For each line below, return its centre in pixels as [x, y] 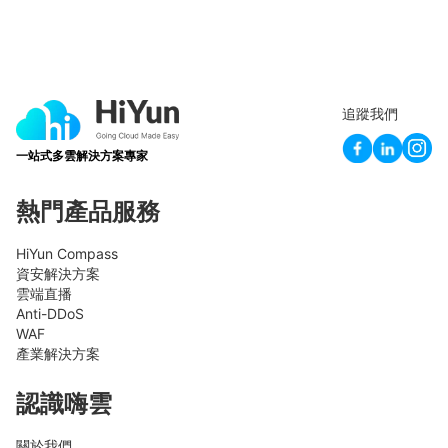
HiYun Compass [67, 254]
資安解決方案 [58, 274]
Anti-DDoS [50, 314]
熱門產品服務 [88, 212]
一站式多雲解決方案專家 [82, 156]
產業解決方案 [58, 354]
